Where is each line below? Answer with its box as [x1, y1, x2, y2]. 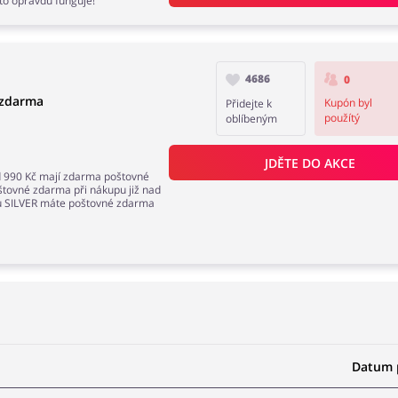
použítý [323, 110, 360, 126]
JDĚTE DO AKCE [264, 154, 355, 171]
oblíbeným [226, 111, 278, 126]
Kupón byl [323, 95, 372, 111]
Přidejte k [226, 96, 273, 111]
